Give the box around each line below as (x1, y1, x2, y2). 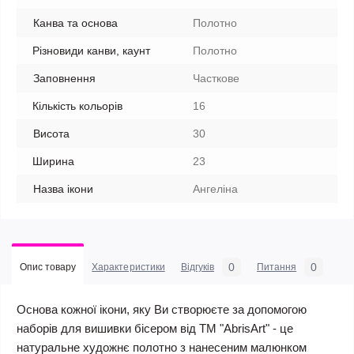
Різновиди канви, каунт (32, 44, 150, 57)
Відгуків (180, 262, 214, 273)
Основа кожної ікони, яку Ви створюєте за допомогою (17, 303, 307, 316)
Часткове (193, 72, 239, 85)
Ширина (32, 155, 74, 168)
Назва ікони (33, 183, 93, 195)
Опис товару (20, 262, 77, 273)
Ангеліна (193, 183, 238, 195)
